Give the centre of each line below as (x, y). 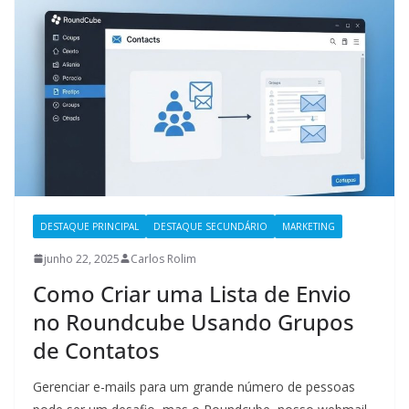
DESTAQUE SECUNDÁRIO (210, 226)
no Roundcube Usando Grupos (194, 321)
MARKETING (309, 226)
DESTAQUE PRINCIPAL (89, 226)
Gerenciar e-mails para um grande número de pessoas (194, 386)
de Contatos (96, 350)
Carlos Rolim (163, 258)
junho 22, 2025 (82, 258)
